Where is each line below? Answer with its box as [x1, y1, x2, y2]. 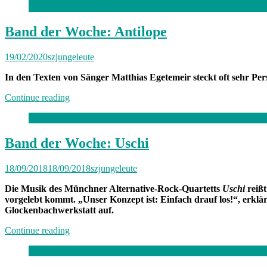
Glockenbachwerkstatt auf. [5, 204, 114, 215]
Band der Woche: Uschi [5, 135, 149, 151]
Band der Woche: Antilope [5, 23, 167, 39]
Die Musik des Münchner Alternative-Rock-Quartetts [5, 183, 222, 194]
